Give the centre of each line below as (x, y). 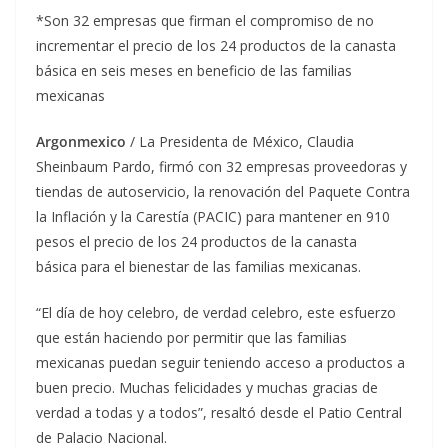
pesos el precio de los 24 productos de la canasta (196, 241)
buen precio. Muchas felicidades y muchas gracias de (207, 387)
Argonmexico (83, 141)
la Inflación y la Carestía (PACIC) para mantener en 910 (213, 216)
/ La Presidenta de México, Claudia (242, 141)
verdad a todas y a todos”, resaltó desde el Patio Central (219, 412)
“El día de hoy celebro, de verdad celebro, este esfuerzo (216, 312)
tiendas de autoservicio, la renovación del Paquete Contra (223, 191)
